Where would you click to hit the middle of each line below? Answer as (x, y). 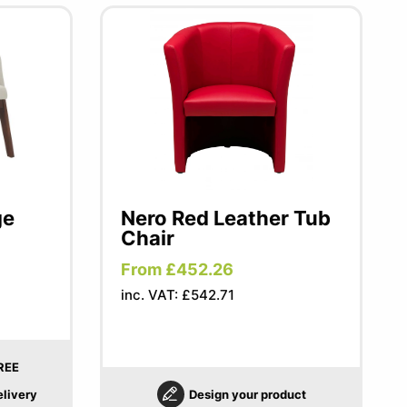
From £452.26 (178, 269)
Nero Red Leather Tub (226, 218)
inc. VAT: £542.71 (178, 295)
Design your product (247, 394)
